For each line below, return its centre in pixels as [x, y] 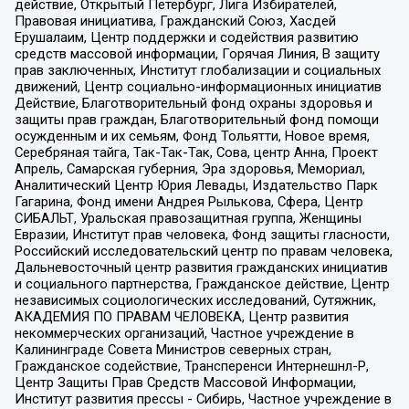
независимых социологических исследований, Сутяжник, [195, 301]
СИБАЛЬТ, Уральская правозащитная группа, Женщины [188, 219]
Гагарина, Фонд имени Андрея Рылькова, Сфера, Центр [189, 202]
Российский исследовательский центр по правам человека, [203, 252]
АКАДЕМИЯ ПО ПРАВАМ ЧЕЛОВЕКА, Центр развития [181, 317]
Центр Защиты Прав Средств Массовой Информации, [185, 383]
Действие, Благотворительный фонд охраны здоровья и [193, 104]
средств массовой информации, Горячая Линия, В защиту [197, 54]
